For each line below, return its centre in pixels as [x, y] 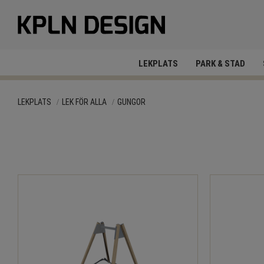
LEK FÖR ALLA [85, 102]
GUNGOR [132, 102]
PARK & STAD [220, 64]
